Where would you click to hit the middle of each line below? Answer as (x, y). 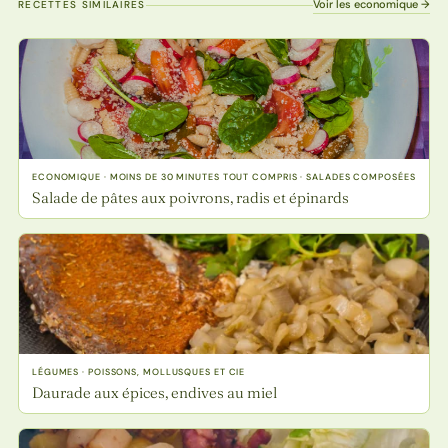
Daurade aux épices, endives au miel (154, 393)
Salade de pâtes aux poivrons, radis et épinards (190, 198)
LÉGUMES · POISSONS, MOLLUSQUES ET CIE (138, 372)
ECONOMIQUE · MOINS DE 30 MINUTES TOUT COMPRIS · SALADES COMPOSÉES (223, 177)
